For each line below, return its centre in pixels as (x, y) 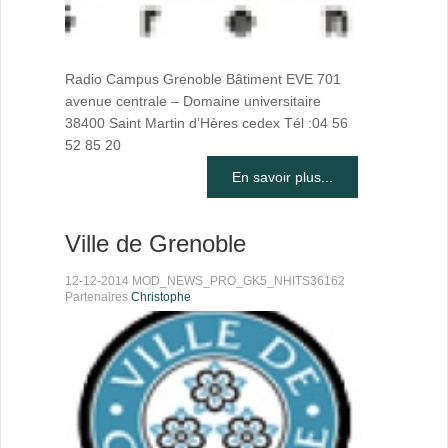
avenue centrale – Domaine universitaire (193, 100)
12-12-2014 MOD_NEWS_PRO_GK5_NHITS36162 (205, 280)
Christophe (161, 296)
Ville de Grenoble (155, 243)
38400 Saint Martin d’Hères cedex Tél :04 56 (206, 122)
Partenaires (98, 296)
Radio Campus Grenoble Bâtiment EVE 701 (203, 78)
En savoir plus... (282, 176)
